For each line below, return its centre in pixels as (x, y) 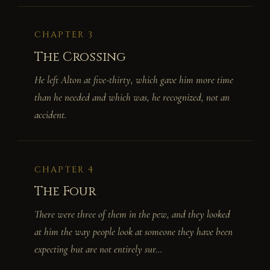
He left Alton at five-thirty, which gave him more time (134, 80)
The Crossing (80, 57)
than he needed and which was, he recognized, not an (132, 97)
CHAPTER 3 (64, 35)
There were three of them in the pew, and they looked (132, 214)
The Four (65, 192)
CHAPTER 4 (64, 169)
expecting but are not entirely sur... (98, 249)
